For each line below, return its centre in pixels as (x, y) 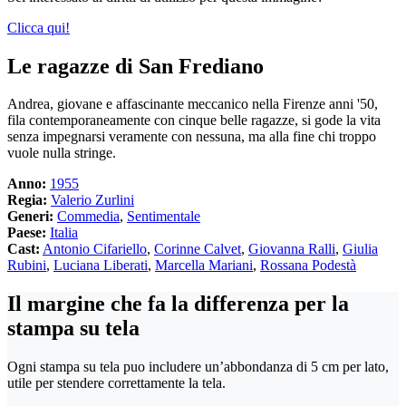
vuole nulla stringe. (62, 153)
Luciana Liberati (101, 266)
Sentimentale (164, 217)
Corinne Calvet (198, 249)
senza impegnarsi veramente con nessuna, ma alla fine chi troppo (192, 137)
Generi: (30, 217)
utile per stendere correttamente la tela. (116, 383)
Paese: (27, 233)
